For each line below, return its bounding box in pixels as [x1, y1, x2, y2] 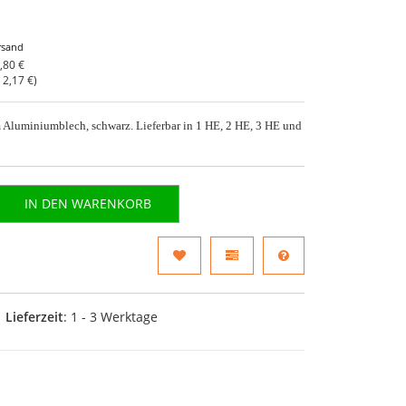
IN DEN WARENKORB [24, 194, 152, 212]
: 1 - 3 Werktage [63, 307, 159, 325]
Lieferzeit [5, 307, 64, 325]
